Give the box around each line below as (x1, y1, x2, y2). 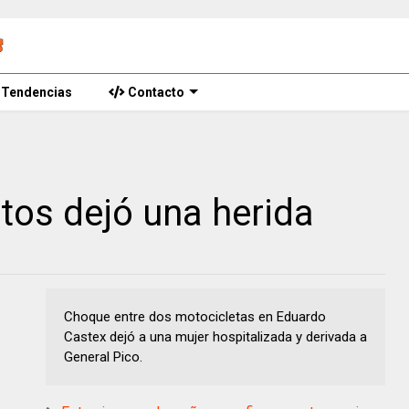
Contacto (125, 85, 184, 100)
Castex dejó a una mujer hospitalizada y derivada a (64, 329, 367, 345)
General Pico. (64, 349, 142, 365)
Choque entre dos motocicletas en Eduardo (64, 309, 326, 325)
